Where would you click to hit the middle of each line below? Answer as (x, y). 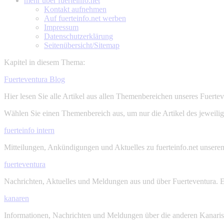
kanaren (16, 198)
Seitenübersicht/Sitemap (82, 45)
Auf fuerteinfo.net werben (85, 18)
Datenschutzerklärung (78, 36)
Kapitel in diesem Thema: (44, 62)
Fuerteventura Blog (34, 79)
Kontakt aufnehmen (75, 9)
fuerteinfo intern (29, 130)
